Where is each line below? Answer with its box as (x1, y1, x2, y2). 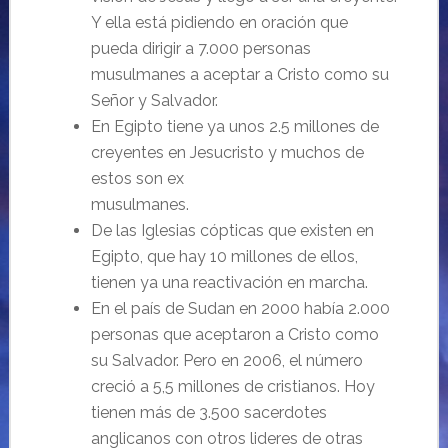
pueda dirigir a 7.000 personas (90, 39, 311, 58)
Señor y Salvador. (90, 91, 218, 110)
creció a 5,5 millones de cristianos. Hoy (90, 377, 375, 396)
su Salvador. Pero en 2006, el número (90, 351, 363, 370)
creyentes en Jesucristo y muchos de (90, 143, 364, 162)
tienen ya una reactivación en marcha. (90, 273, 368, 292)
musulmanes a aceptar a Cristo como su (90, 65, 389, 84)
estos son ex (90, 169, 184, 188)
